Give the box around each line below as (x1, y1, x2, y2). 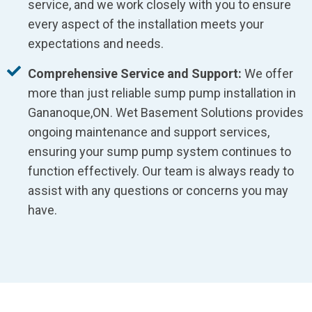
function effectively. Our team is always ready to (28, 164, 294, 179)
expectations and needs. (28, 36, 164, 52)
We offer (242, 66, 293, 81)
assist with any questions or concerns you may (28, 183, 288, 198)
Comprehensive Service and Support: (28, 66, 242, 81)
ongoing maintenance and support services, (28, 125, 270, 140)
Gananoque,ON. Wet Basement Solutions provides (28, 105, 304, 120)
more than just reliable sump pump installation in (28, 86, 296, 101)
